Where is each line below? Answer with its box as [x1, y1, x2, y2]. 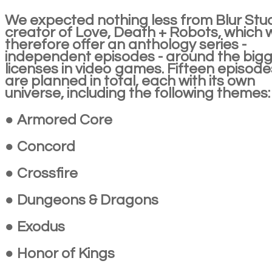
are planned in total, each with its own [5, 73, 255, 89]
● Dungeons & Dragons [5, 192, 158, 208]
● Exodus [5, 219, 65, 234]
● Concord [5, 138, 75, 154]
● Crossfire [5, 165, 78, 181]
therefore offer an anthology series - [5, 36, 246, 52]
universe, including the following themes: [5, 85, 270, 101]
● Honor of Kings [5, 245, 115, 261]
